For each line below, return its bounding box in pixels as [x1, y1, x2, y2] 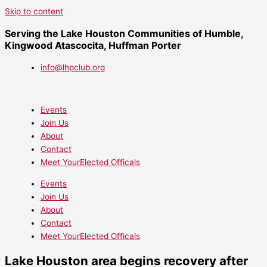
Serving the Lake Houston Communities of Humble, [5, 27, 243, 39]
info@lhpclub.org [41, 63, 105, 72]
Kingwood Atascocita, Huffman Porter [5, 39, 181, 51]
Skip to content [5, 7, 63, 16]
